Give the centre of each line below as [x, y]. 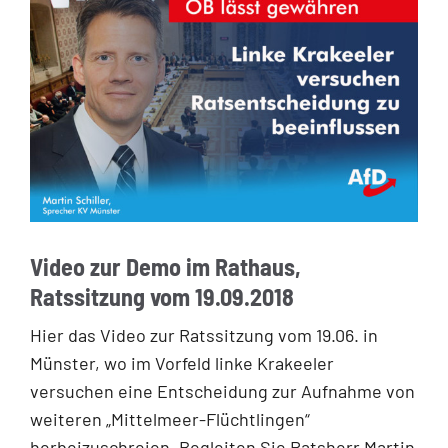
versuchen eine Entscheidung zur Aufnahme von [222, 390]
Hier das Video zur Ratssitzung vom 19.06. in [204, 334]
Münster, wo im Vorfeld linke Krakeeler [182, 362]
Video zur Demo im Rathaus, [165, 267]
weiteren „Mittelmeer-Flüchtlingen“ [170, 418]
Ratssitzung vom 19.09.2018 [162, 297]
